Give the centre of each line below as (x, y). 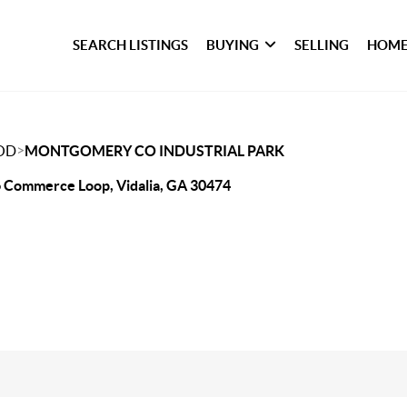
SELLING (322, 45)
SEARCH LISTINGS (131, 45)
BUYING (233, 45)
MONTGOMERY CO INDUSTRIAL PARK (154, 151)
